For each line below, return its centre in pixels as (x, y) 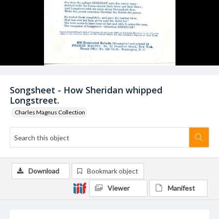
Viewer (119, 188)
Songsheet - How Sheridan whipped (86, 90)
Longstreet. (34, 100)
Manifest (181, 188)
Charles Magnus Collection (50, 112)
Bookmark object (113, 171)
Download (44, 171)
